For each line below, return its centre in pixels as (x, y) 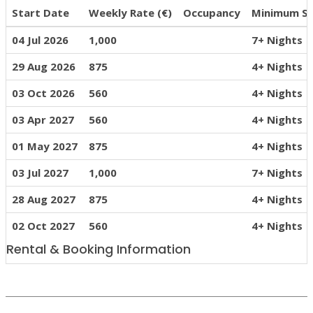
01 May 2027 (45, 146)
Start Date (41, 13)
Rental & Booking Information (99, 249)
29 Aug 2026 (44, 67)
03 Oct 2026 (43, 93)
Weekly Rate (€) (130, 13)
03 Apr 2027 (43, 120)
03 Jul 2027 (40, 173)
